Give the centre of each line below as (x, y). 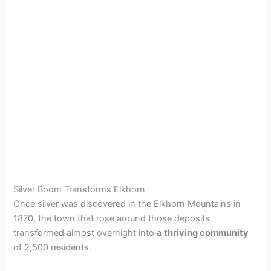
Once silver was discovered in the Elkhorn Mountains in (127, 204)
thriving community (207, 233)
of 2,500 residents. (53, 247)
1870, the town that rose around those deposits (112, 218)
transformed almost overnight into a (89, 233)
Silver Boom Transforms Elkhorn (80, 189)
